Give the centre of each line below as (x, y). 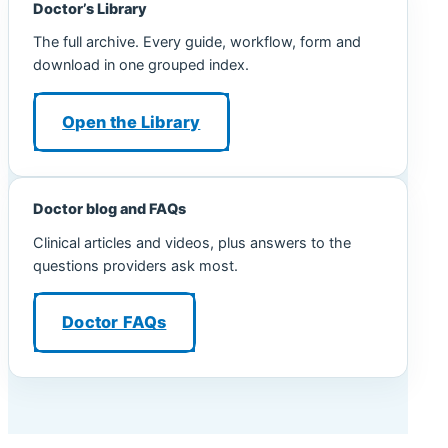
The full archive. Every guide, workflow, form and (197, 42)
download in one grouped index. (141, 65)
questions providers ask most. (135, 265)
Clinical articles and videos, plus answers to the (192, 242)
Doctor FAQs (114, 322)
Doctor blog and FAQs (109, 209)
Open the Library (131, 122)
